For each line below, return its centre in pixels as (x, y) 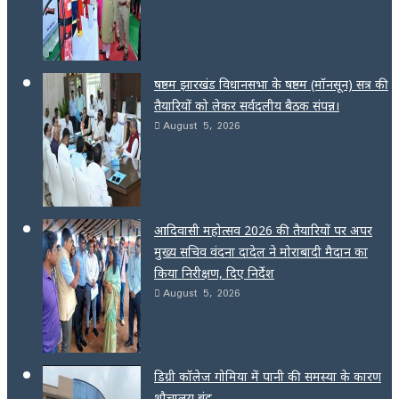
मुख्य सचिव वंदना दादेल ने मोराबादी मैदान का (261, 251)
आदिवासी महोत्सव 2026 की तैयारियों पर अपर (263, 230)
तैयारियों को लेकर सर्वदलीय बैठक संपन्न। (247, 105)
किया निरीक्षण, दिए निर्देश (214, 273)
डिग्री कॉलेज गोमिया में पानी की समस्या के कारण (268, 376)
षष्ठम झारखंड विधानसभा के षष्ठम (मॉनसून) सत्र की (271, 84)
